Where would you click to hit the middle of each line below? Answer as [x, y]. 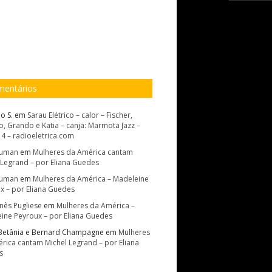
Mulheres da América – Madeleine [91, 179]
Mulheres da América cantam [83, 152]
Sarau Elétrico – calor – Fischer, [80, 115]
